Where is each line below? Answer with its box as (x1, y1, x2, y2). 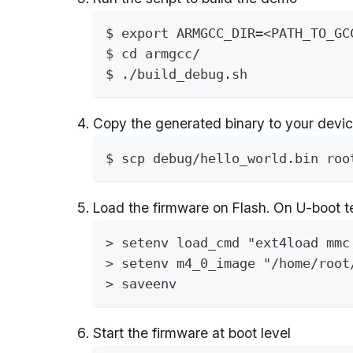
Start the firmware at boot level (93, 324, 291, 341)
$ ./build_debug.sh (106, 65, 247, 82)
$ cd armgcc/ (106, 45, 208, 61)
